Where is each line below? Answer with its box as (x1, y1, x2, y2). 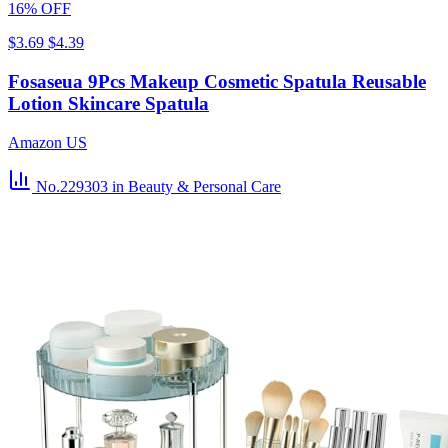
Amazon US (8, 133, 87, 151)
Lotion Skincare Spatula (8, 92, 209, 114)
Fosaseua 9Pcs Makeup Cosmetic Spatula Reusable (8, 70, 426, 92)
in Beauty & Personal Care (112, 177, 281, 195)
